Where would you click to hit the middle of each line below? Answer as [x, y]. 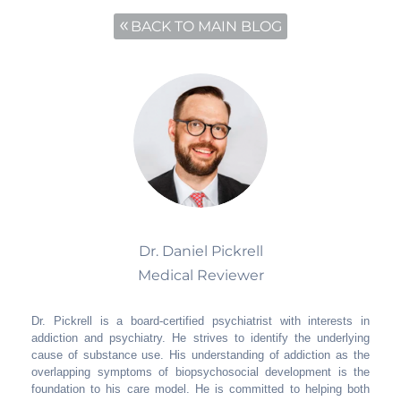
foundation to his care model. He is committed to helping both [200, 389]
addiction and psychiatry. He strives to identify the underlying [200, 338]
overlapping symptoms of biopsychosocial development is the [200, 372]
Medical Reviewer [200, 275]
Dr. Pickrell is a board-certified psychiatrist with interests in [200, 321]
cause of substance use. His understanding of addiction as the [200, 355]
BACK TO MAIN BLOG [206, 26]
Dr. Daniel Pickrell [200, 251]
